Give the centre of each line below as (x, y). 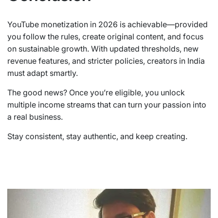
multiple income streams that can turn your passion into (107, 104)
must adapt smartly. (43, 73)
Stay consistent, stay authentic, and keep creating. (97, 136)
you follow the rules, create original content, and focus (105, 36)
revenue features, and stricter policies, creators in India (106, 61)
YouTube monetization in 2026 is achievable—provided (108, 24)
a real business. (35, 117)
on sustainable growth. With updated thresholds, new (103, 48)
